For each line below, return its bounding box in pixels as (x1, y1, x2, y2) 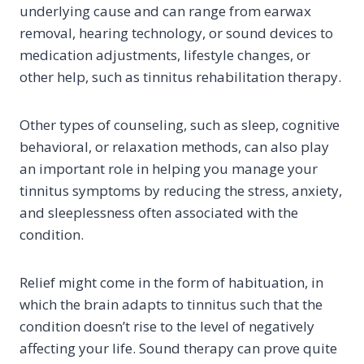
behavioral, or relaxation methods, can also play (19, 137, 329, 156)
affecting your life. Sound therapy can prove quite (19, 339, 337, 357)
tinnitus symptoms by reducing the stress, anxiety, (19, 181, 342, 200)
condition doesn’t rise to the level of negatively (19, 317, 314, 336)
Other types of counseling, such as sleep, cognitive (19, 115, 340, 134)
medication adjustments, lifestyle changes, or (19, 45, 310, 64)
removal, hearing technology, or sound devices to (19, 24, 333, 42)
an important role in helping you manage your (19, 159, 318, 178)
